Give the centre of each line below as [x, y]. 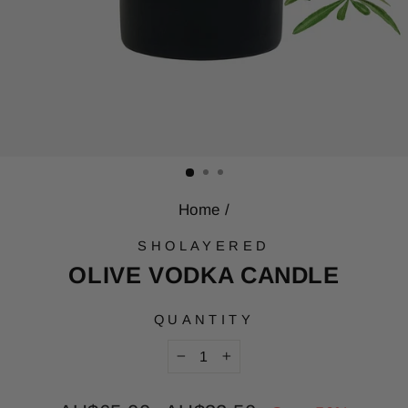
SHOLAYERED [204, 246]
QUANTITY [204, 319]
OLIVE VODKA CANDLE [204, 275]
